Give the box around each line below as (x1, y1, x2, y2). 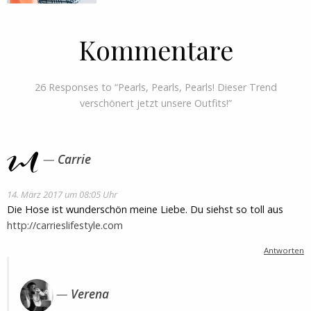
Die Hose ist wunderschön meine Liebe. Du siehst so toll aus (7, 203, 283, 217)
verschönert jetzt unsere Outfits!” (79, 96, 232, 110)
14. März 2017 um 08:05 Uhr (7, 188, 117, 201)
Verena (71, 285, 109, 302)
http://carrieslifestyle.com (7, 219, 123, 233)
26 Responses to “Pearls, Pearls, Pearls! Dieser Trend (34, 80, 277, 94)
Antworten (264, 245, 304, 256)
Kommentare (78, 31, 233, 67)
